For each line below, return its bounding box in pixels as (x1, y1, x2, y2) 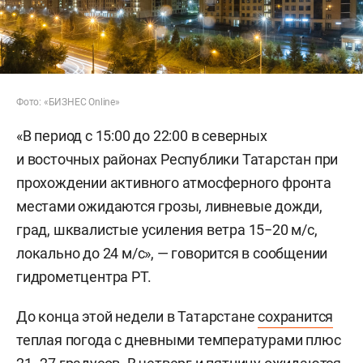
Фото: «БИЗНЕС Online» (16, 96, 120, 108)
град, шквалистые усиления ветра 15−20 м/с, (16, 220, 318, 238)
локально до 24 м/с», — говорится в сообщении (16, 244, 328, 262)
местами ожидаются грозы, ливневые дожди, (16, 197, 322, 215)
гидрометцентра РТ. (16, 267, 152, 285)
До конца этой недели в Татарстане (16, 307, 258, 325)
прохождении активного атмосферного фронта (16, 173, 331, 191)
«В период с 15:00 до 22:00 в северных (16, 126, 267, 144)
